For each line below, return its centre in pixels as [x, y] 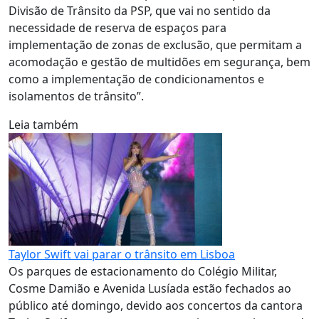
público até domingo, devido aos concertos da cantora [156, 305]
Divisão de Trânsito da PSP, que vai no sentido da [140, 11]
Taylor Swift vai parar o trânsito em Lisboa [122, 254]
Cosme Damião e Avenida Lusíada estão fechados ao [150, 288]
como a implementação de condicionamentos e [136, 79]
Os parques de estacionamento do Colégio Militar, [143, 271]
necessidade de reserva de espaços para [117, 28]
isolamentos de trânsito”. [76, 96]
